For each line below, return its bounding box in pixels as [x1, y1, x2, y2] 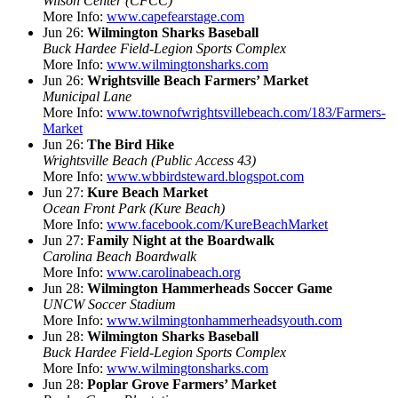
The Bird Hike [87, 136, 174, 152]
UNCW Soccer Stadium [43, 296, 176, 312]
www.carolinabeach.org [107, 264, 241, 280]
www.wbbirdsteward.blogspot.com [107, 168, 304, 184]
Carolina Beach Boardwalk [43, 248, 196, 264]
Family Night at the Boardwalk [87, 232, 275, 248]
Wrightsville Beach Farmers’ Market [87, 72, 308, 88]
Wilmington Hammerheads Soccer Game [87, 280, 332, 296]
